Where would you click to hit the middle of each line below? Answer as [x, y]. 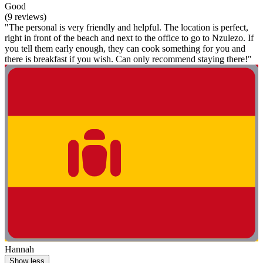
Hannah [19, 249]
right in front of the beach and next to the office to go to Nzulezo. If [129, 38]
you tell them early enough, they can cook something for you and [125, 49]
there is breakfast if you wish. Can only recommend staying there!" [128, 59]
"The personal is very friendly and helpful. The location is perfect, [127, 28]
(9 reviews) [26, 17]
